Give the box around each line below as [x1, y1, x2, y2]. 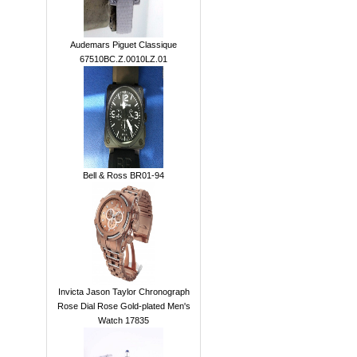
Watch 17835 [98, 316, 149, 325]
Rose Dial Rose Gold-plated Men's [57, 301, 190, 311]
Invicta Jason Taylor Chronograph [57, 287, 190, 296]
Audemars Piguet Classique [70, 40, 177, 49]
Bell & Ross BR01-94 [83, 171, 164, 180]
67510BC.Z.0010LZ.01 [80, 54, 167, 64]
